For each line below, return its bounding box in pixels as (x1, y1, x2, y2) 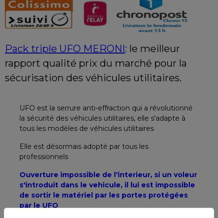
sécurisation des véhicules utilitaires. (5, 72, 182, 84)
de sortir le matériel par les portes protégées (19, 191, 188, 200)
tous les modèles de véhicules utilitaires (19, 124, 154, 133)
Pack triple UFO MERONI (5, 43, 125, 54)
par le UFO (19, 201, 58, 210)
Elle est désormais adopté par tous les (19, 142, 148, 151)
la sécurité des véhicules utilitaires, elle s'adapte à (19, 114, 185, 123)
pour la (154, 57, 187, 69)
